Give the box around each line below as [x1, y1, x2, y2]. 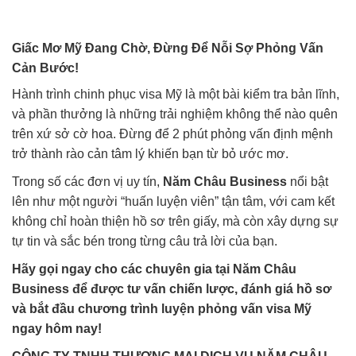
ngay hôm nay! [12, 322, 102, 336]
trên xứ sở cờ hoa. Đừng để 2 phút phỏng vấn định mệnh [12, 127, 333, 141]
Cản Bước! [12, 61, 79, 75]
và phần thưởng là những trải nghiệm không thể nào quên [12, 107, 338, 122]
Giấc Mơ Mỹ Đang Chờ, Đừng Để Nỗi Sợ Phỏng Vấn [12, 41, 323, 56]
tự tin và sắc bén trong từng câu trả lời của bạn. [12, 234, 277, 249]
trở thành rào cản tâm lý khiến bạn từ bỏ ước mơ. [12, 147, 288, 161]
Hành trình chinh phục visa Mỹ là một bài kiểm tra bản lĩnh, [12, 87, 339, 102]
